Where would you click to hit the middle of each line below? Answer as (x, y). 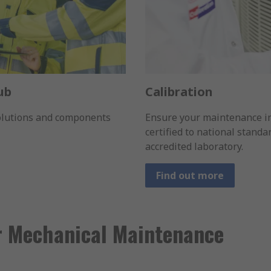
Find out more (190, 176)
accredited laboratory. (194, 147)
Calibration (179, 92)
